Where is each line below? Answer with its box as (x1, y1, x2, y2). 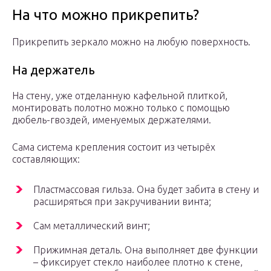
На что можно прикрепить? (12, 7, 199, 24)
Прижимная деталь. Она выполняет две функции (33, 244, 258, 256)
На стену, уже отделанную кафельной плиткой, (12, 90, 227, 102)
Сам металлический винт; (33, 220, 150, 232)
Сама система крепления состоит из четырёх (12, 142, 215, 153)
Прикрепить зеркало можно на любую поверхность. (12, 36, 250, 48)
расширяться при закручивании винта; (33, 196, 211, 207)
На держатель (12, 63, 95, 77)
